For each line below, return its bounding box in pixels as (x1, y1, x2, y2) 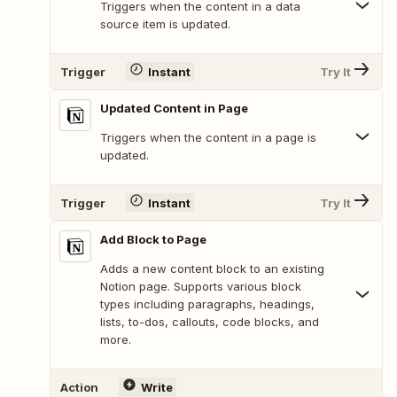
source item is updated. (100, 17, 230, 32)
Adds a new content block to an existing (100, 261, 324, 276)
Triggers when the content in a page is (100, 130, 316, 145)
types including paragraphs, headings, (100, 297, 315, 312)
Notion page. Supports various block (100, 279, 301, 294)
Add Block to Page (100, 232, 206, 247)
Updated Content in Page (100, 101, 248, 116)
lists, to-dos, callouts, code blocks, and (100, 315, 319, 330)
